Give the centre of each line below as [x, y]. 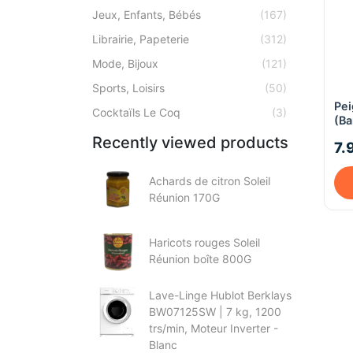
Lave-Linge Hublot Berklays [220, 295]
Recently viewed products [190, 143]
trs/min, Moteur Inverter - [214, 328]
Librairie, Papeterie [141, 39]
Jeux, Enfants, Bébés [147, 15]
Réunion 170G [184, 197]
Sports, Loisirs [128, 88]
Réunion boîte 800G [200, 259]
